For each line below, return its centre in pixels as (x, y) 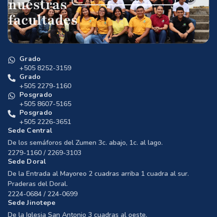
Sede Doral (27, 161)
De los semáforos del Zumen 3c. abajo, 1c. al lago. (85, 142)
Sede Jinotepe (32, 202)
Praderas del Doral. (38, 184)
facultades (43, 20)
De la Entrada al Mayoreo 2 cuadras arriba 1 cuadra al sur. (98, 173)
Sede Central (30, 130)
